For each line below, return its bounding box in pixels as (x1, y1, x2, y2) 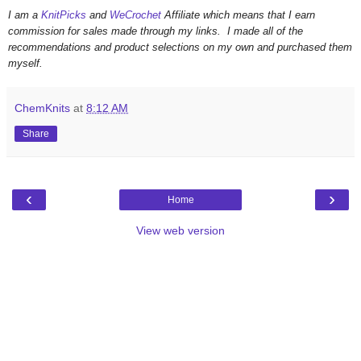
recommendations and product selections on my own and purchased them (8, 40, 352, 53)
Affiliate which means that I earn (164, 8, 315, 21)
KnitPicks (41, 8, 89, 21)
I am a (8, 8, 41, 21)
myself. (8, 56, 46, 69)
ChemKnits (15, 101, 70, 114)
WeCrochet (110, 8, 164, 21)
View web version (136, 223, 225, 237)
